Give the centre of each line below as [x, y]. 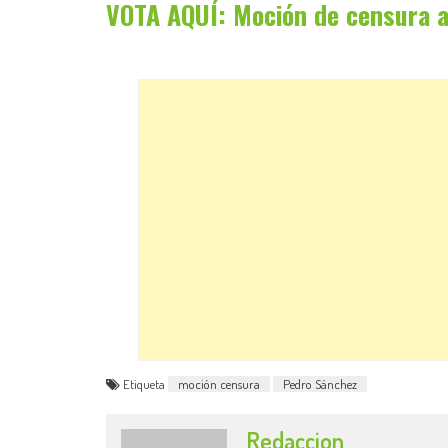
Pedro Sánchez [320, 383]
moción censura [219, 383]
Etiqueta [145, 383]
